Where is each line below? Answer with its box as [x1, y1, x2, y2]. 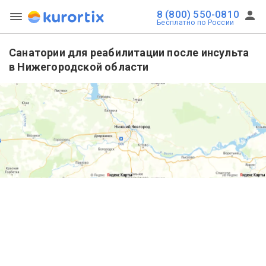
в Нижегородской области [9, 61, 149, 73]
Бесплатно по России [156, 18, 235, 27]
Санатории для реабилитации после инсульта [9, 46, 249, 59]
